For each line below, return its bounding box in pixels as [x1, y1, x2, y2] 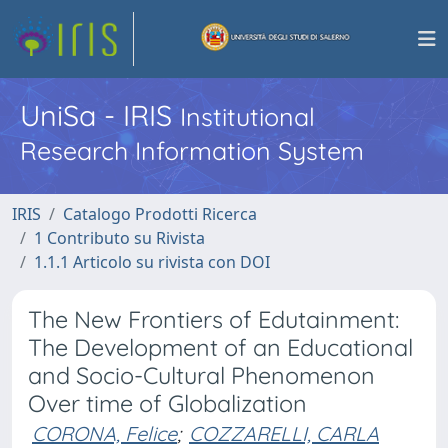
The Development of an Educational [28, 333, 413, 362]
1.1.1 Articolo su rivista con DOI [34, 251, 270, 273]
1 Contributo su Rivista [34, 227, 205, 249]
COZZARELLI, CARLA [189, 421, 379, 446]
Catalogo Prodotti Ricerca [63, 203, 257, 225]
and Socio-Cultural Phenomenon [28, 361, 375, 390]
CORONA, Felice [32, 421, 177, 446]
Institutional [180, 101, 315, 132]
